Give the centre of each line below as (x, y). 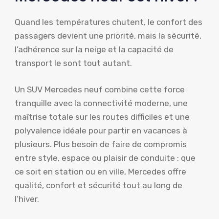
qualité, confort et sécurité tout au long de (99, 185)
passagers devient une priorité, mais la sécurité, (108, 36)
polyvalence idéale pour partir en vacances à (101, 130)
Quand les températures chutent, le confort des (109, 22)
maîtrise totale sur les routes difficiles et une (102, 117)
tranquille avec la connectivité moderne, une (101, 103)
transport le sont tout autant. (73, 63)
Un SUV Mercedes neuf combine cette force (100, 89)
